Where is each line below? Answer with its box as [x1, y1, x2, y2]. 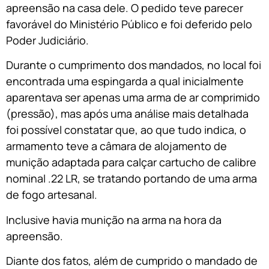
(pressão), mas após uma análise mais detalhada [6, 106, 249, 121]
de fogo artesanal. [6, 187, 97, 202]
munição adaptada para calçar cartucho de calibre [6, 155, 256, 170]
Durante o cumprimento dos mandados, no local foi [6, 58, 261, 73]
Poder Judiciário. [6, 32, 89, 47]
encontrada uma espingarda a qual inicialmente [6, 74, 244, 89]
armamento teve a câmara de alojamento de [6, 139, 227, 154]
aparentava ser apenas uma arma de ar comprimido [6, 90, 260, 105]
